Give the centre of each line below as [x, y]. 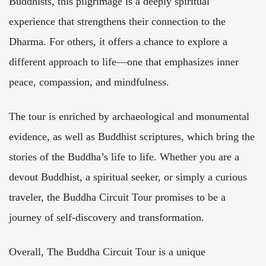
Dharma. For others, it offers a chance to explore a [118, 42]
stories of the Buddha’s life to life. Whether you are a [124, 157]
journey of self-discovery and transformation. [107, 218]
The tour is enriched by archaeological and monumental [129, 117]
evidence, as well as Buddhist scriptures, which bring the [132, 137]
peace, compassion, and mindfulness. [89, 82]
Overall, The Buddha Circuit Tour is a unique [107, 252]
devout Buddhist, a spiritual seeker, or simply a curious [128, 177]
